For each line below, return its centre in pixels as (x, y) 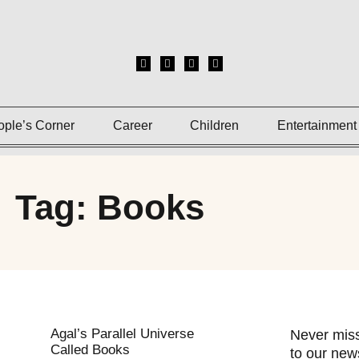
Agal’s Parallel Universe (122, 334)
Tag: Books (110, 207)
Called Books (90, 350)
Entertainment (317, 125)
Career (132, 125)
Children (215, 125)
